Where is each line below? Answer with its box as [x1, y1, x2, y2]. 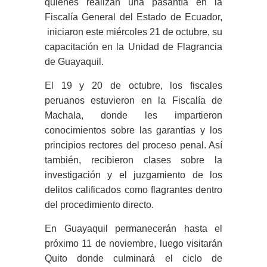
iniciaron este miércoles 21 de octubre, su [45, 27, 222, 38]
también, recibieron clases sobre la [45, 155, 222, 166]
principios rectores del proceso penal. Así [45, 140, 222, 151]
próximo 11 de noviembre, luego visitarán [45, 238, 222, 249]
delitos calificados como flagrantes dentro [45, 185, 222, 195]
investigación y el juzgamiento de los [45, 170, 222, 181]
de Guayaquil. [45, 57, 104, 67]
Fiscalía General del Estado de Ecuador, [45, 12, 222, 23]
